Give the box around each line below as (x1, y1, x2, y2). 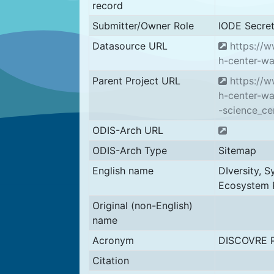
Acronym (92, 234, 134, 246)
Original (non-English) (92, 199, 193, 212)
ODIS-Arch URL (92, 124, 163, 136)
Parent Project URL (92, 75, 180, 87)
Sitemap (218, 144, 256, 157)
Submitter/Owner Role (92, 20, 194, 32)
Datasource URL (92, 40, 168, 52)
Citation (92, 254, 129, 267)
